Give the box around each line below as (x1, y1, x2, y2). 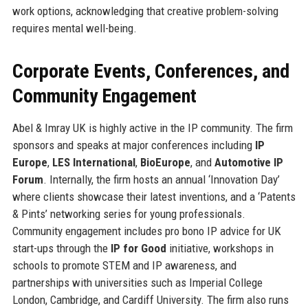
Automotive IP (214, 155, 283, 170)
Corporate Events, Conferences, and (12, 60, 289, 83)
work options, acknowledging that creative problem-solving (12, 4, 278, 19)
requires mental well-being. (12, 21, 137, 36)
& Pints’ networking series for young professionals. (12, 207, 245, 221)
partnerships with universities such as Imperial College (12, 276, 263, 290)
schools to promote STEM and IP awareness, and (12, 258, 236, 273)
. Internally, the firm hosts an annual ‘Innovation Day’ (43, 173, 280, 187)
